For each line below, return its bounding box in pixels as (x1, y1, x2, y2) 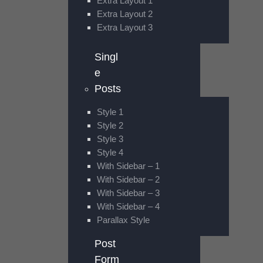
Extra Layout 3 (96, 22, 153, 33)
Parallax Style (96, 215, 150, 225)
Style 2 (96, 120, 123, 131)
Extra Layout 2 (96, 9, 153, 19)
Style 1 (96, 107, 123, 117)
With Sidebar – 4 (96, 201, 160, 212)
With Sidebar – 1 (96, 161, 160, 171)
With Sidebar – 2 (96, 174, 160, 185)
